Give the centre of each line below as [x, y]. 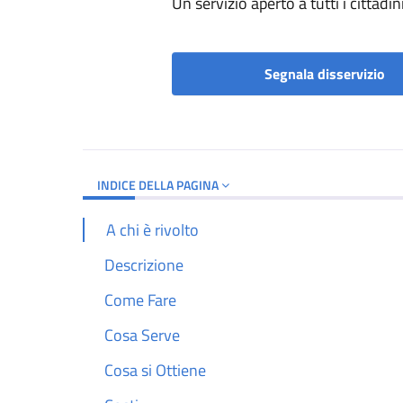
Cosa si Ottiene [155, 371]
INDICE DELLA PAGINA [159, 185]
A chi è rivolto [152, 230]
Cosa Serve [142, 336]
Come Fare [140, 300]
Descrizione [144, 265]
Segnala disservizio [324, 74]
